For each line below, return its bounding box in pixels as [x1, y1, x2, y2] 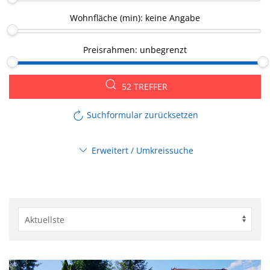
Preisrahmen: [83, 43, 137, 55]
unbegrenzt [140, 43, 187, 55]
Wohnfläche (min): [70, 11, 143, 24]
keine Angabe [145, 11, 200, 24]
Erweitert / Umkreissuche [89, 144, 193, 156]
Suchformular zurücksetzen [84, 109, 198, 121]
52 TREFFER [122, 81, 168, 93]
